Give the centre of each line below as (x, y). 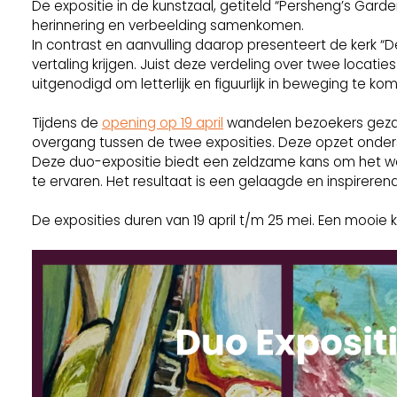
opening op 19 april (163, 123)
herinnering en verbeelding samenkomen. (168, 25)
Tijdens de (67, 123)
